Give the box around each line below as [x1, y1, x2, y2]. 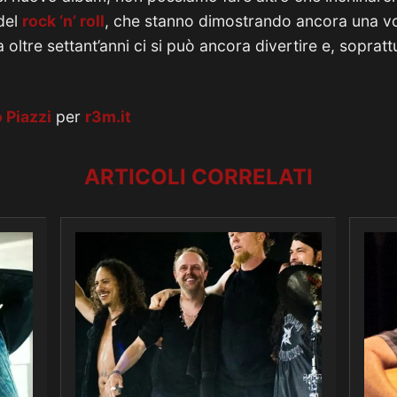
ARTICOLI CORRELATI [84, 164, 313, 190]
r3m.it [85, 107, 131, 126]
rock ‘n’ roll [22, 12, 105, 30]
